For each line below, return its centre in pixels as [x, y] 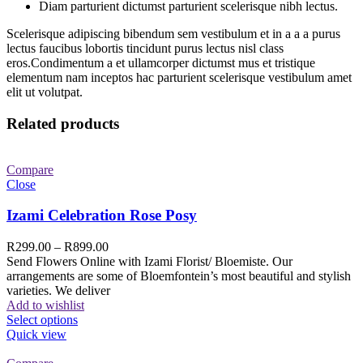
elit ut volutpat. [45, 92]
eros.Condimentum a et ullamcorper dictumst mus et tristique [161, 63]
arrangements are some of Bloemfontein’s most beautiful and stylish [179, 276]
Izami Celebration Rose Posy [102, 216]
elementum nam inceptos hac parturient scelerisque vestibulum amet [179, 78]
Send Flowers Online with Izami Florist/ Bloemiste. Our [149, 262]
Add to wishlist [45, 305]
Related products [63, 123]
